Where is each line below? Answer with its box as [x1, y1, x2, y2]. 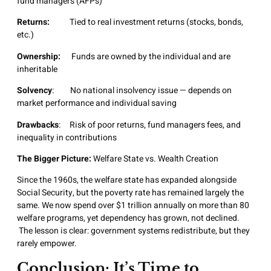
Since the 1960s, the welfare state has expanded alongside [17, 174, 237, 187]
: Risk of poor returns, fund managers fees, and [59, 118, 241, 131]
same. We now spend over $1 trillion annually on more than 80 [17, 199, 249, 212]
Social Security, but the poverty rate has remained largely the [17, 186, 244, 200]
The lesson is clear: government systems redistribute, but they [17, 224, 250, 238]
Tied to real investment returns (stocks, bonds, [50, 16, 243, 29]
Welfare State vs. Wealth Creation [93, 152, 218, 165]
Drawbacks [17, 118, 59, 131]
